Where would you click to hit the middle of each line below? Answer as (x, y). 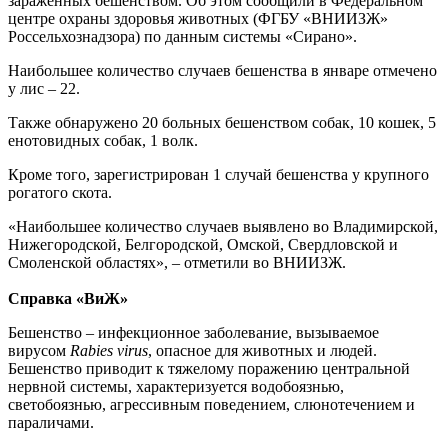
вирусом (39, 350)
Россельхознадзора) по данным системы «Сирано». (182, 36)
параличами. (51, 422)
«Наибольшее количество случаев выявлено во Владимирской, (223, 226)
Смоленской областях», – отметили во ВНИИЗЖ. (177, 262)
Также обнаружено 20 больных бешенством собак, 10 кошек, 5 (222, 122)
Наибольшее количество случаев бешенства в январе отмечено (222, 70)
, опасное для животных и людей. (262, 350)
